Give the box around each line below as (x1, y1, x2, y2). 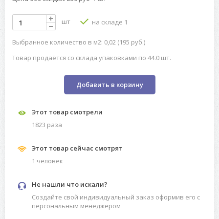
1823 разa (32, 120, 62, 130)
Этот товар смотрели (32, 108, 103, 117)
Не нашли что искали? (32, 180, 108, 189)
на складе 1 (90, 18, 128, 27)
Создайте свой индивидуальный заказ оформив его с (32, 193, 200, 202)
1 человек (32, 156, 63, 166)
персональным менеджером (32, 201, 121, 211)
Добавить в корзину (76, 80, 143, 89)
